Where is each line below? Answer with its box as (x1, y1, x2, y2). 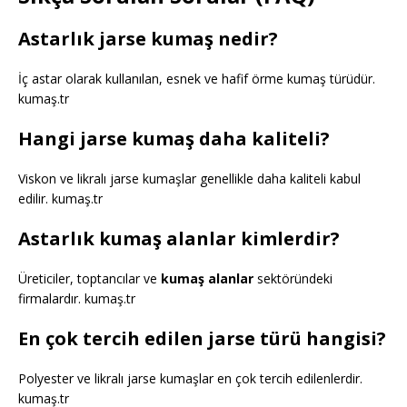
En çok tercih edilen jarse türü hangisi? (18, 325, 386, 351)
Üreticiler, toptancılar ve (18, 269, 161, 287)
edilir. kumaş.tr (18, 189, 103, 207)
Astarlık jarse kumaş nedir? (18, 25, 278, 51)
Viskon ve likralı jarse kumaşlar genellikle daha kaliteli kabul (18, 169, 361, 187)
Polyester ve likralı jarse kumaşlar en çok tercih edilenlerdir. (18, 369, 362, 387)
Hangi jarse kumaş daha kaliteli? (18, 125, 330, 151)
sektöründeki (253, 269, 333, 287)
